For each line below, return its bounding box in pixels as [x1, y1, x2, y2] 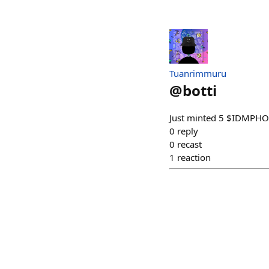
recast [177, 138, 202, 150]
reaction [177, 151, 211, 163]
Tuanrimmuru [169, 67, 226, 79]
